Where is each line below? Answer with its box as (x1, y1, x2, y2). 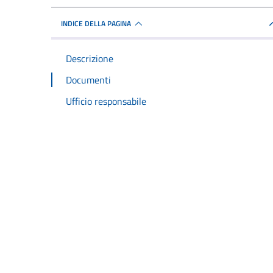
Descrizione (66, 51, 113, 66)
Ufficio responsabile (66, 93, 146, 108)
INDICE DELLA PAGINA (61, 18, 131, 30)
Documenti (66, 72, 111, 87)
